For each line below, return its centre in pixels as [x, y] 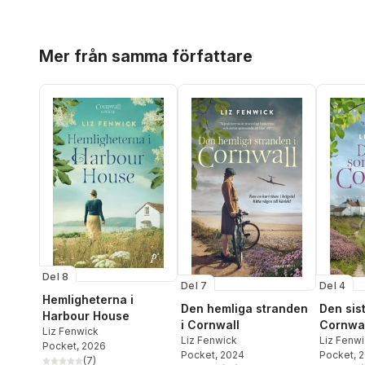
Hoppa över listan [89, 44]
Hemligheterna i [88, 300]
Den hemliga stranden [244, 308]
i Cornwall [210, 324]
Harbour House [86, 316]
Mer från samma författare [146, 56]
